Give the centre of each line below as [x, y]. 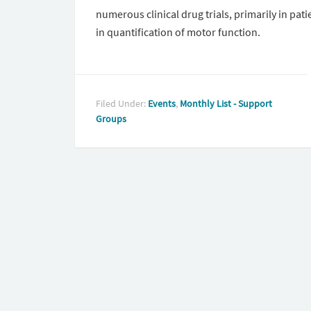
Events [162, 103]
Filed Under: [122, 103]
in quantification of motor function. [178, 32]
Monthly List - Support [226, 103]
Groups [111, 119]
